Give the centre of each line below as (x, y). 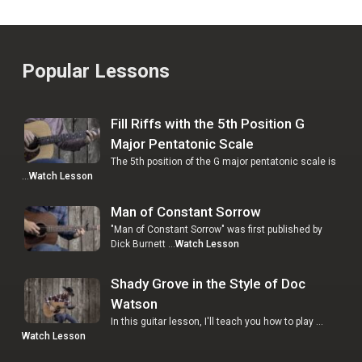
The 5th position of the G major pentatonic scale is (223, 161)
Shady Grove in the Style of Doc (208, 283)
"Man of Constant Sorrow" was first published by (216, 229)
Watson (134, 303)
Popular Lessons (95, 71)
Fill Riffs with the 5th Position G (207, 123)
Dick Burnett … (143, 244)
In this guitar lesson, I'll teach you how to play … (217, 321)
